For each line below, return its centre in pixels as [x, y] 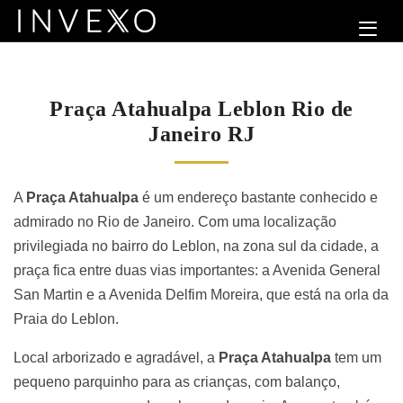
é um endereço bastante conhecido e [258, 197]
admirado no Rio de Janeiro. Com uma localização [175, 221]
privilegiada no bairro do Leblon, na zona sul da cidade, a [196, 246]
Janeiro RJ [201, 134]
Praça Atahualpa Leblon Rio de [201, 108]
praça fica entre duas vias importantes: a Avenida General [197, 270]
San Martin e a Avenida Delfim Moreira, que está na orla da [201, 294]
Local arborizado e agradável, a [116, 357]
